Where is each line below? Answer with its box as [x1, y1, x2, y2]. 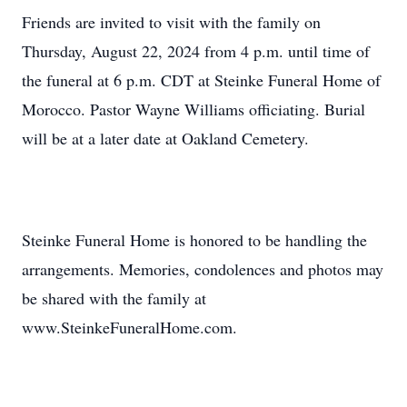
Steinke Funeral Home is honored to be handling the [22, 229, 367, 251]
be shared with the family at [22, 287, 206, 309]
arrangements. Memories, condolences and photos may [22, 258, 383, 280]
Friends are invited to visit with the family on [22, 11, 321, 33]
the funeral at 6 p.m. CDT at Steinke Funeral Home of [22, 69, 381, 91]
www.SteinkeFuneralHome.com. [22, 316, 237, 338]
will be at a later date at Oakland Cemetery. [22, 127, 309, 149]
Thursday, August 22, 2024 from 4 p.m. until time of [22, 40, 370, 62]
